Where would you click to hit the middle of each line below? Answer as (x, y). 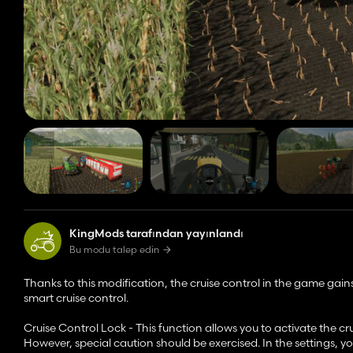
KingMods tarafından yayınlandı (156, 234)
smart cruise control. (76, 298)
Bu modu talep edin (114, 250)
